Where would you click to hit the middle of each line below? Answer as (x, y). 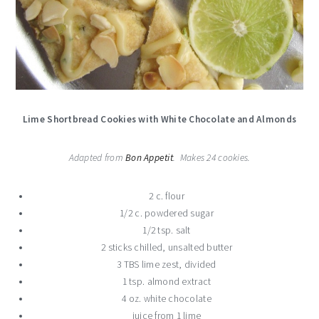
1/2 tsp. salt (167, 230)
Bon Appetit (150, 157)
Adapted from (97, 157)
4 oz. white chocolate (167, 298)
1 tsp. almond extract (167, 281)
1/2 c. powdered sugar (167, 213)
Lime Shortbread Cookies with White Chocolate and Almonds (159, 119)
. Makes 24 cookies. (212, 157)
